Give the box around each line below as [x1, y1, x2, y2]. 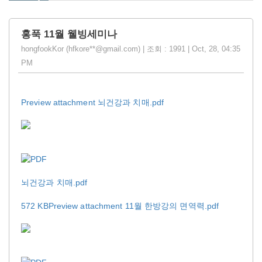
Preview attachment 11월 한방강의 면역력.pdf [48, 201, 219, 211]
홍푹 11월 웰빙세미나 [21, 28, 117, 40]
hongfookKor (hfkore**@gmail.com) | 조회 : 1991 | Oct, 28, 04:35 [21, 44, 240, 53]
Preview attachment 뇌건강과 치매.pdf [21, 97, 164, 107]
